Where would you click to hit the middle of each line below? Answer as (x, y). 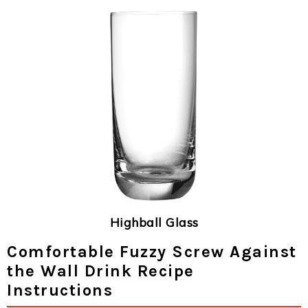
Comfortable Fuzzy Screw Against (152, 251)
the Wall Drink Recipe (101, 271)
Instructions (60, 290)
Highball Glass (154, 222)
